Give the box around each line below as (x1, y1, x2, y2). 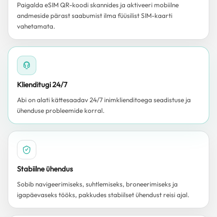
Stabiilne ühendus (17, 164, 73, 173)
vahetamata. (17, 22, 55, 31)
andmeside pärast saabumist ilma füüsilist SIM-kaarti (17, 11, 172, 20)
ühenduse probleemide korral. (17, 106, 105, 115)
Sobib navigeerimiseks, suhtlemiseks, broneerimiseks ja (17, 180, 178, 188)
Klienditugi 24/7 (17, 80, 67, 89)
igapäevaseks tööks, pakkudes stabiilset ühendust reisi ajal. (17, 190, 189, 199)
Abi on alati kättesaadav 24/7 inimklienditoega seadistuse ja (17, 95, 191, 104)
